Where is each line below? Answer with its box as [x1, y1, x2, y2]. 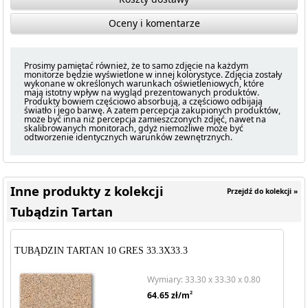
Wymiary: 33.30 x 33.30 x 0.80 [147, 274, 261, 285]
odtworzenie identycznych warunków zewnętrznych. [24, 131, 233, 143]
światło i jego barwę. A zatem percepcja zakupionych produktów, [24, 104, 281, 116]
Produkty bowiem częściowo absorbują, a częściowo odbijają [24, 96, 263, 107]
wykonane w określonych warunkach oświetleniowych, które [24, 78, 265, 89]
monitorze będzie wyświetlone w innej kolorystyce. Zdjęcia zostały [24, 69, 283, 80]
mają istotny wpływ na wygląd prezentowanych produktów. [24, 87, 260, 98]
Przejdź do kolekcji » [226, 186, 298, 196]
